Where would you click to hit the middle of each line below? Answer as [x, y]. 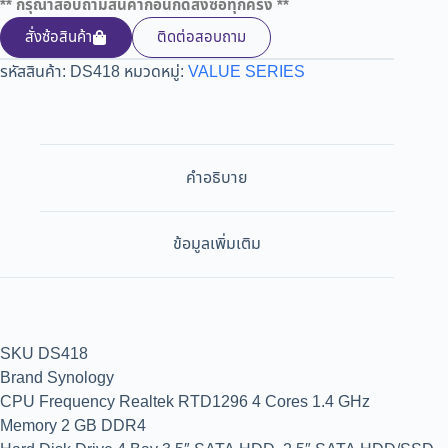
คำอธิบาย [217, 177]
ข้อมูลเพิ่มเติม [217, 244]
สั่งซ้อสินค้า [58, 38]
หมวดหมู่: [156, 72]
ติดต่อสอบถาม [201, 38]
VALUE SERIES [246, 72]
